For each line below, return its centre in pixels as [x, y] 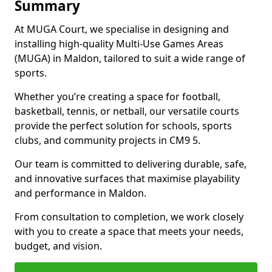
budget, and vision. [58, 246]
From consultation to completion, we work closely [129, 217]
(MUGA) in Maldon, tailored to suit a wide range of [130, 58]
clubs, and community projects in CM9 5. [107, 140]
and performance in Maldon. [80, 193]
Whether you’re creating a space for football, [117, 97]
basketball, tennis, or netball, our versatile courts [127, 111]
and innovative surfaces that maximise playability [127, 178]
